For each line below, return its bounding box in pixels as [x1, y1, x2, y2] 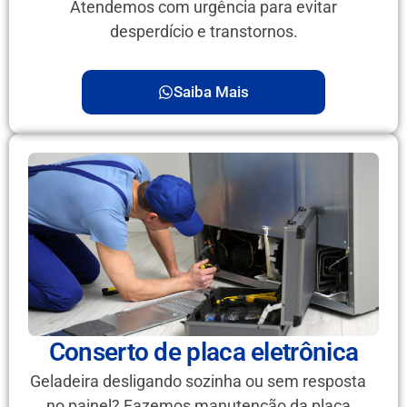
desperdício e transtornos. [109, 22, 298, 42]
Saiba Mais [174, 83, 249, 102]
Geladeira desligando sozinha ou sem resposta [30, 372, 367, 392]
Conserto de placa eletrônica [48, 337, 359, 368]
